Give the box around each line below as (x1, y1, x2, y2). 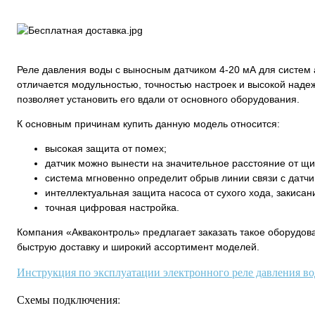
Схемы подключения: (17, 292, 120, 307)
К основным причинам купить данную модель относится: (17, 118, 280, 129)
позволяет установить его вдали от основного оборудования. (17, 94, 300, 105)
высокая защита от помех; (45, 143, 167, 154)
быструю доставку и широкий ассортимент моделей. (17, 241, 259, 252)
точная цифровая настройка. (45, 202, 179, 213)
